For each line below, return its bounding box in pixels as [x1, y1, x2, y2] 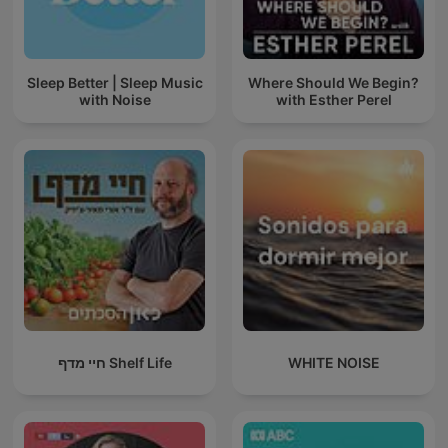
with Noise [78, 90, 151, 108]
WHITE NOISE [287, 354, 380, 372]
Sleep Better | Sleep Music [26, 73, 203, 91]
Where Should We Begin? [248, 73, 419, 91]
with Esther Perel [275, 90, 392, 108]
